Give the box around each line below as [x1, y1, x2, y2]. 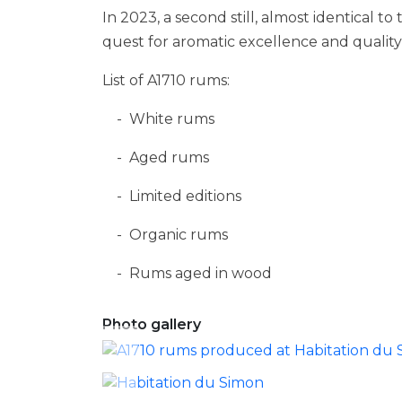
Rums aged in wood [129, 264, 272, 282]
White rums [129, 109, 214, 127]
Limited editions [129, 187, 241, 205]
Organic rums [129, 225, 228, 243]
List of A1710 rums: [102, 71, 230, 89]
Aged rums [129, 148, 209, 166]
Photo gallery [102, 315, 201, 333]
